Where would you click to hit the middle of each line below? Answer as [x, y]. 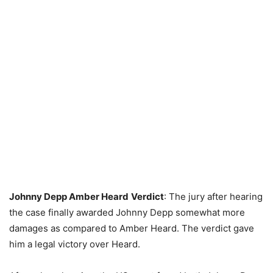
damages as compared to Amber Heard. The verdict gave [132, 229]
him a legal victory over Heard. [75, 244]
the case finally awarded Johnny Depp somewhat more [127, 213]
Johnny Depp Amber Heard [69, 197]
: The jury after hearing [213, 197]
